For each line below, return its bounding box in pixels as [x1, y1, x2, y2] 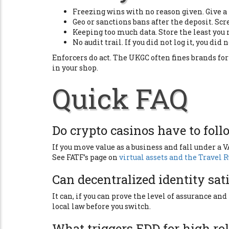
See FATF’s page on [52, 152, 119, 162]
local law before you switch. [52, 201, 151, 211]
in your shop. [52, 63, 98, 73]
